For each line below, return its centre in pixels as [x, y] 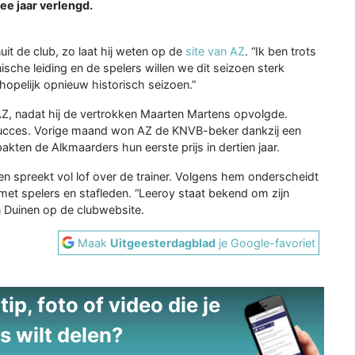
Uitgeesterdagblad [163, 242]
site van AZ [215, 51]
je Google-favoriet [266, 242]
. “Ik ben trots [281, 51]
